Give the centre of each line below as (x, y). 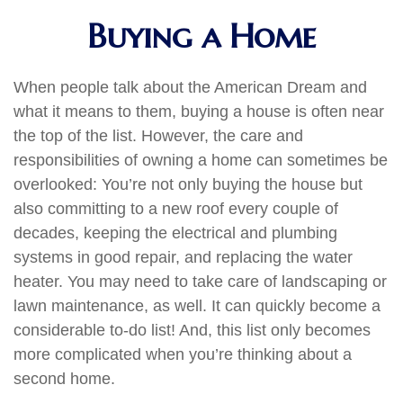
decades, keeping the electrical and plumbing (175, 233)
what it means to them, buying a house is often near (199, 112)
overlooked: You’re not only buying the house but (188, 184)
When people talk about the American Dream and (190, 87)
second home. (64, 379)
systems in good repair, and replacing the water (183, 257)
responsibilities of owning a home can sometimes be (201, 160)
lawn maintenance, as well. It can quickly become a (197, 306)
